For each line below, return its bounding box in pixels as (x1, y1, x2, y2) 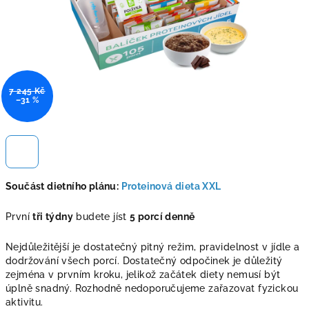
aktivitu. (6, 297, 43, 308)
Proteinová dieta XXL (121, 181, 221, 192)
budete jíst (73, 211, 130, 222)
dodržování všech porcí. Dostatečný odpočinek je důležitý (6, 255, 283, 266)
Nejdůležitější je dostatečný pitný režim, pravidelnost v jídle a (6, 241, 300, 252)
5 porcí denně (130, 211, 195, 222)
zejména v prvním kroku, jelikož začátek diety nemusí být (6, 269, 281, 280)
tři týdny (32, 211, 74, 222)
